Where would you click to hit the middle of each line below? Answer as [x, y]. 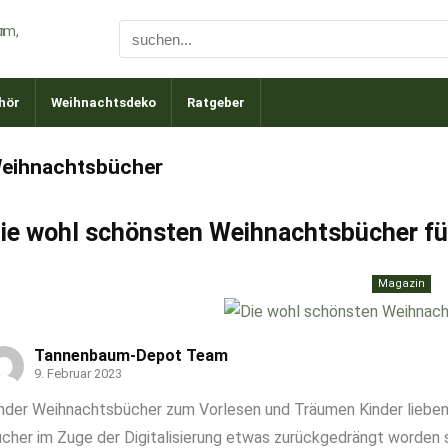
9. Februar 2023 [78, 373]
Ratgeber [216, 102]
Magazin [401, 283]
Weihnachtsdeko [103, 102]
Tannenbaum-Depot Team [131, 355]
